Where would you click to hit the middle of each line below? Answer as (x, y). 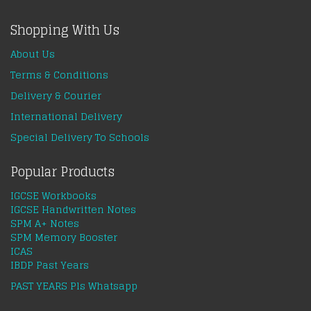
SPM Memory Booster (64, 237)
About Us (33, 53)
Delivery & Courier (56, 95)
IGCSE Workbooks (53, 195)
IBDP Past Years (50, 264)
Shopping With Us (65, 30)
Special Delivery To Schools (80, 137)
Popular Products (62, 171)
